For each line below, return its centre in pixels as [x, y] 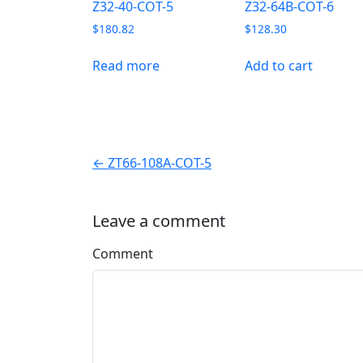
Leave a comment [159, 221]
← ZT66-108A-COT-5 [152, 163]
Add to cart [279, 66]
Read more [126, 66]
